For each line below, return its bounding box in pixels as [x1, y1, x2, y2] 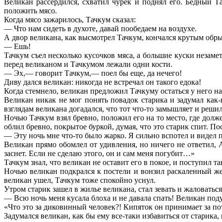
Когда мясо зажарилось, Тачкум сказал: [4, 15, 136, 24]
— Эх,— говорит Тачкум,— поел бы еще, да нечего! [4, 68, 182, 77]
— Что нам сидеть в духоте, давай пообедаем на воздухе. [4, 24, 197, 33]
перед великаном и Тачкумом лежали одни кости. [4, 59, 172, 68]
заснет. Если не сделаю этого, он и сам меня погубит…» [4, 149, 195, 158]
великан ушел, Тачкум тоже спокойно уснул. [4, 175, 156, 184]
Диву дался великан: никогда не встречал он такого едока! [4, 77, 201, 86]
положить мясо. [4, 6, 57, 15]
